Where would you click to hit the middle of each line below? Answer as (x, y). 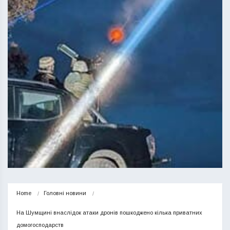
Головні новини (65, 193)
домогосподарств (40, 225)
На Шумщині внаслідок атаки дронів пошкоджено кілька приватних (109, 213)
